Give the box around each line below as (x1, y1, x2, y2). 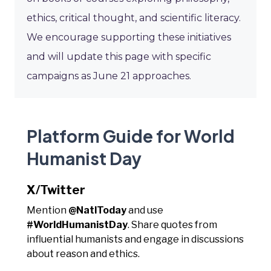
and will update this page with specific (27, 50, 211, 62)
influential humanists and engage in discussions (27, 233, 244, 245)
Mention (27, 204, 68, 216)
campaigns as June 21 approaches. (27, 70, 191, 82)
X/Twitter (27, 182, 85, 197)
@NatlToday (68, 204, 126, 216)
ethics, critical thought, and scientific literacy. (27, 11, 241, 24)
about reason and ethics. (27, 247, 140, 260)
